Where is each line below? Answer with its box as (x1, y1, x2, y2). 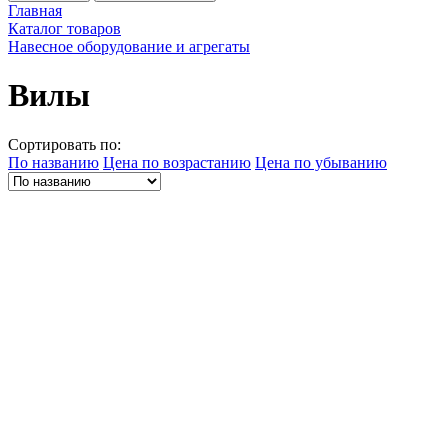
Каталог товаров (8, 20, 121, 37)
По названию (8, 153, 99, 171)
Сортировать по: (8, 135, 121, 153)
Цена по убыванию (255, 153, 387, 171)
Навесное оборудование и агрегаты (8, 38, 250, 55)
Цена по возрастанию (103, 153, 251, 171)
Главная (8, 2, 62, 19)
